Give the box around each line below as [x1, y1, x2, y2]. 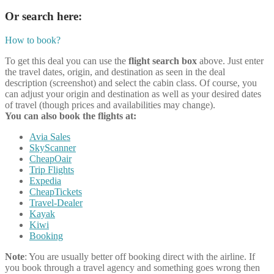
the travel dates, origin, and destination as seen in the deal [5, 66, 225, 77]
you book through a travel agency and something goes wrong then [5, 262, 260, 273]
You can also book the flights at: [5, 110, 136, 121]
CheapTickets [29, 186, 82, 197]
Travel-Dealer [29, 197, 83, 208]
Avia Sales [29, 131, 70, 142]
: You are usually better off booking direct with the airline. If [24, 251, 255, 262]
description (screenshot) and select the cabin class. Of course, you [5, 77, 257, 88]
